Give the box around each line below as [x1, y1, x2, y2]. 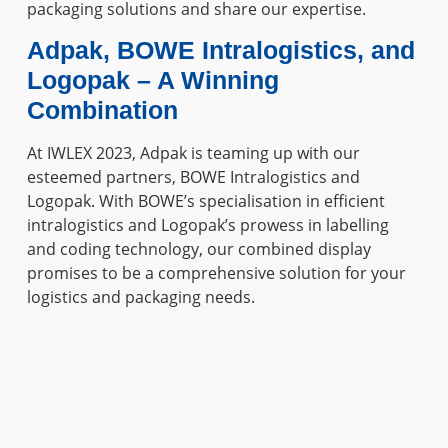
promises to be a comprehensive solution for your [26, 262, 406, 285]
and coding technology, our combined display [26, 238, 371, 261]
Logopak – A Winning [26, 66, 279, 95]
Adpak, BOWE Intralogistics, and [26, 36, 415, 65]
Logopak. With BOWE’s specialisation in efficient [26, 190, 385, 213]
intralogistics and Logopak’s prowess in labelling [26, 214, 389, 237]
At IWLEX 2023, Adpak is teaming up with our [26, 142, 360, 165]
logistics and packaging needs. [26, 286, 255, 309]
